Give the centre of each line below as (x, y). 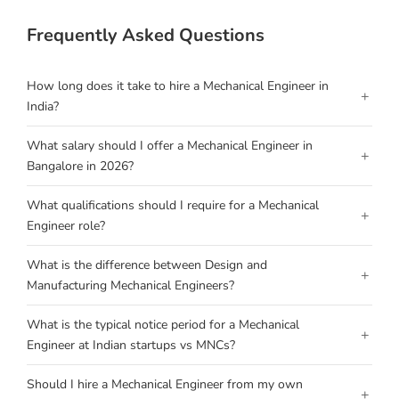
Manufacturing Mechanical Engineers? (130, 285)
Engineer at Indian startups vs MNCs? (131, 345)
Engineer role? (66, 226)
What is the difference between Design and (147, 265)
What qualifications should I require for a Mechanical (173, 205)
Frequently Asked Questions (146, 35)
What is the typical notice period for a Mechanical (163, 325)
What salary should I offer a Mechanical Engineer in (170, 146)
